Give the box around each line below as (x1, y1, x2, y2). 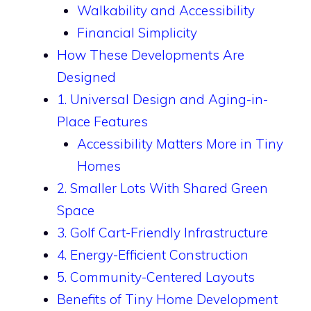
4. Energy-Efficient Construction (57, 246, 249, 263)
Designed (57, 69, 116, 85)
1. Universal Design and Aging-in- (57, 91, 268, 108)
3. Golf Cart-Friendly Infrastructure (57, 224, 268, 241)
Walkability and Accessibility (76, 2, 255, 19)
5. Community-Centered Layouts (57, 269, 255, 285)
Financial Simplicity (76, 24, 197, 41)
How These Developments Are (57, 47, 244, 63)
